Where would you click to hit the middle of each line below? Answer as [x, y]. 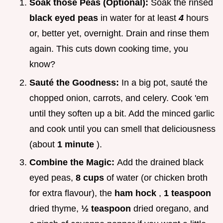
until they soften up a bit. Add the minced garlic [122, 113]
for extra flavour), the [72, 193]
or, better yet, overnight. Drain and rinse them [119, 34]
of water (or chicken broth [157, 178]
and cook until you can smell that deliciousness [122, 129]
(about [43, 144]
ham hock [137, 193]
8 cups [91, 178]
